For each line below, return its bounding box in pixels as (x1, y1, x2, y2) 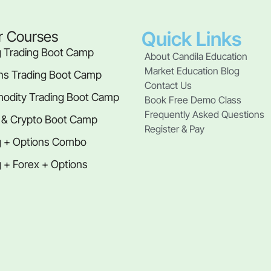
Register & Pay (145, 122, 204, 135)
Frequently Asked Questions (145, 108, 264, 120)
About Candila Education (145, 50, 247, 62)
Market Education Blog (145, 64, 240, 77)
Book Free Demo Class (145, 93, 241, 106)
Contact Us (145, 79, 192, 91)
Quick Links (142, 27, 241, 51)
